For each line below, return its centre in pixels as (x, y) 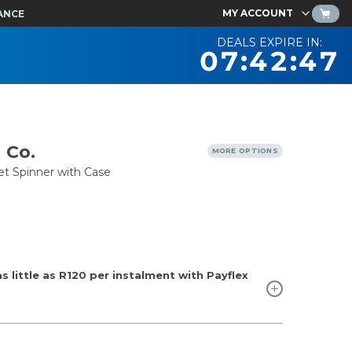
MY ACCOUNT (258, 13)
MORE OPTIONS (245, 150)
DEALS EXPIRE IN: (269, 42)
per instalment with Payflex (167, 275)
